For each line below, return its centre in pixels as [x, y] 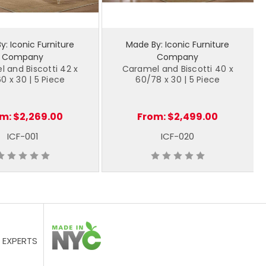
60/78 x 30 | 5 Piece [178, 79]
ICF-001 [23, 136]
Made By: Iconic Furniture [178, 44]
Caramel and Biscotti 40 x [178, 69]
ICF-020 [178, 136]
